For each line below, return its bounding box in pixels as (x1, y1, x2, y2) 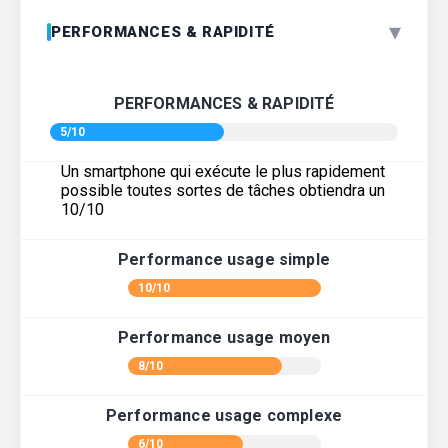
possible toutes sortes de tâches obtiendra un (61, 181, 385, 201)
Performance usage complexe (105, 406, 343, 426)
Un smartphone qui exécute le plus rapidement (61, 162, 385, 182)
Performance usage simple (118, 250, 330, 270)
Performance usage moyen (117, 328, 331, 348)
